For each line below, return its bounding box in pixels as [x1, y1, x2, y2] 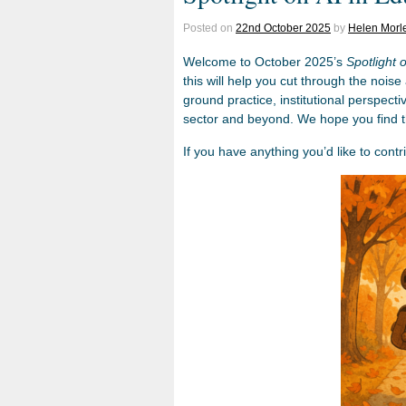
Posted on [183, 22, 236, 35]
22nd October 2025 [236, 22, 331, 35]
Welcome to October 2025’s [183, 53, 346, 69]
